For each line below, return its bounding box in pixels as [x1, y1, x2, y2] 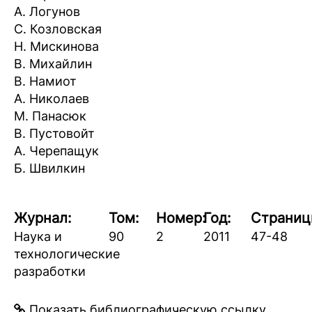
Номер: [155, 210, 206, 226]
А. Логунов [14, 4, 80, 19]
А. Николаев [14, 91, 89, 106]
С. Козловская [14, 22, 102, 36]
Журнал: [14, 210, 72, 226]
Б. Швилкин [14, 161, 85, 175]
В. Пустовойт [14, 126, 95, 141]
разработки [14, 264, 86, 279]
